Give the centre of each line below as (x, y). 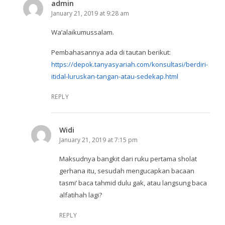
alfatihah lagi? (80, 195)
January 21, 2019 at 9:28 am (90, 13)
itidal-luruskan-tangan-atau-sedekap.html (115, 76)
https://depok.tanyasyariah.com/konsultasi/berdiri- (129, 64)
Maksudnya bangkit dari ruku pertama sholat (128, 158)
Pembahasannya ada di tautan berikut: (111, 52)
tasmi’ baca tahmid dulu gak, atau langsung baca (133, 183)
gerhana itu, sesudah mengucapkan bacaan (127, 171)
